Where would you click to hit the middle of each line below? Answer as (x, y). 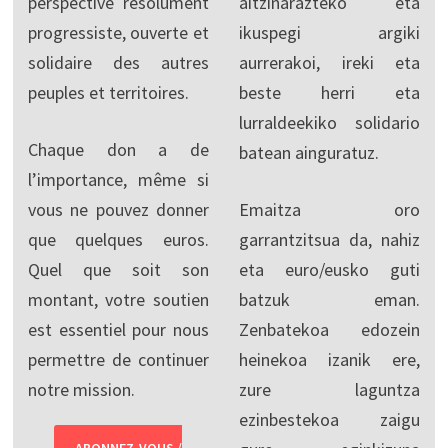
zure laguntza (329, 389)
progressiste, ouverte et (118, 32)
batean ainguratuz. (308, 152)
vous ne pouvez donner (118, 209)
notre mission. (81, 389)
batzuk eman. (329, 299)
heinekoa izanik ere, (329, 359)
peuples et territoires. (108, 92)
